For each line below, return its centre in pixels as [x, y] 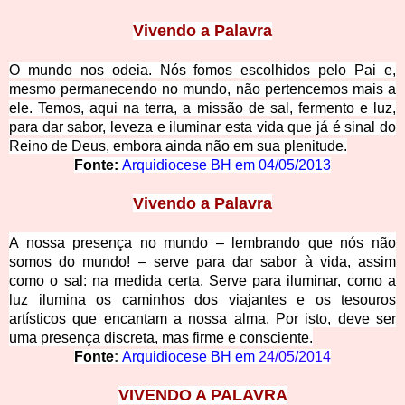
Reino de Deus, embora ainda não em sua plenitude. [178, 146]
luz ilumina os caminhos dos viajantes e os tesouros [202, 300]
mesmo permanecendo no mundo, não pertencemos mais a [202, 89]
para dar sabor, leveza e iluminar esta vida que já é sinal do [202, 127]
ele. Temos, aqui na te [83, 108]
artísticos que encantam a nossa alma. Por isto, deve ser [202, 319]
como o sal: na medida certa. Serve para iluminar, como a [202, 281]
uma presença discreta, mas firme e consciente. [161, 338]
